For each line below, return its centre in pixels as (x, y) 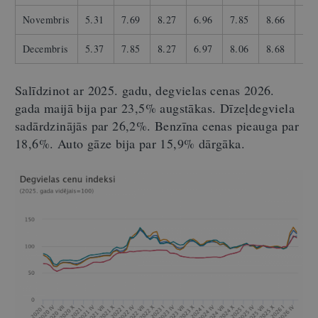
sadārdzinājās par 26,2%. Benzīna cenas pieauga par (157, 126)
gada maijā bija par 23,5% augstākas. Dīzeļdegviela (155, 108)
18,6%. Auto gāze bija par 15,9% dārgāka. (130, 144)
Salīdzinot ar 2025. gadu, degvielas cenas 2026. (145, 91)
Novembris (46, 20)
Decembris (45, 49)
